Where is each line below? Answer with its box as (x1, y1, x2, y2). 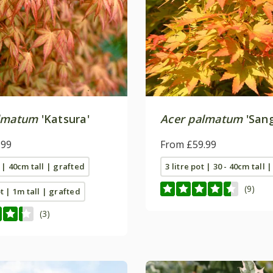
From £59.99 (160, 137, 216, 151)
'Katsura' (38, 111, 90, 126)
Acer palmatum (160, 111, 243, 126)
